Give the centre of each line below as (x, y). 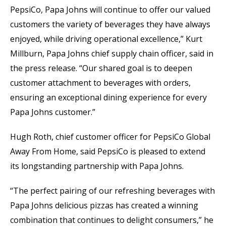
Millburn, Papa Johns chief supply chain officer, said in (112, 53)
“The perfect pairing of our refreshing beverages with (112, 191)
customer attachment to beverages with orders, (100, 83)
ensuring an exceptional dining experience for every (108, 97)
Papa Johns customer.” (54, 112)
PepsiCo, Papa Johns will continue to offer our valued (110, 10)
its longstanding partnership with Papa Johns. (98, 166)
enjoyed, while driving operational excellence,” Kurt (106, 39)
